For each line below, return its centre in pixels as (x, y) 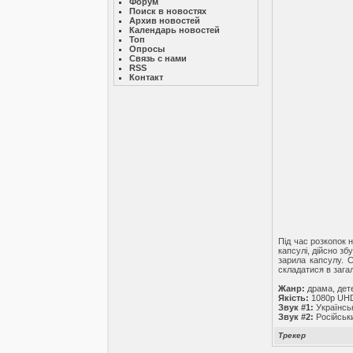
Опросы (147, 49)
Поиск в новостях (168, 11)
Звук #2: (296, 317)
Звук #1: (296, 307)
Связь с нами (158, 58)
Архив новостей (165, 20)
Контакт (147, 77)
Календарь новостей (175, 30)
